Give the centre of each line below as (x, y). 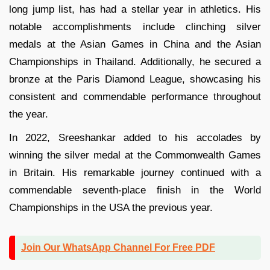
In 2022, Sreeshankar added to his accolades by (135, 137)
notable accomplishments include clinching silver (135, 27)
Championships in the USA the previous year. (111, 207)
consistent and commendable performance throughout (135, 96)
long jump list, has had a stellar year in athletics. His (135, 9)
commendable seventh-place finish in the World (135, 190)
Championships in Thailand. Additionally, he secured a (135, 61)
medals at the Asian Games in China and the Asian (135, 44)
